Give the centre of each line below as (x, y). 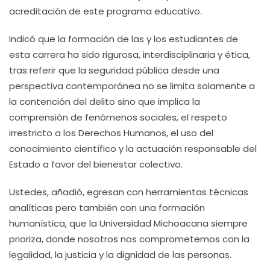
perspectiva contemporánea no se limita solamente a (132, 86)
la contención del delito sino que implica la (105, 102)
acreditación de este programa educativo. (105, 11)
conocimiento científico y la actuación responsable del (133, 149)
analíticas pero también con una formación (107, 208)
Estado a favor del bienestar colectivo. (96, 164)
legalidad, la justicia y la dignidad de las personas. (120, 255)
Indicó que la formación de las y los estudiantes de (124, 39)
